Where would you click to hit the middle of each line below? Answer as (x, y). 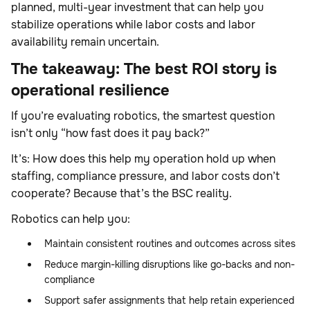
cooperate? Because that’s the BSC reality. (121, 194)
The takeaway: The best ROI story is (144, 70)
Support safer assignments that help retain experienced (169, 301)
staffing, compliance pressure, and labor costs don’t (145, 176)
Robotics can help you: (71, 219)
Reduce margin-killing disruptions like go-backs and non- (170, 265)
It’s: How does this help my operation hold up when (143, 159)
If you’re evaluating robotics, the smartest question (143, 116)
